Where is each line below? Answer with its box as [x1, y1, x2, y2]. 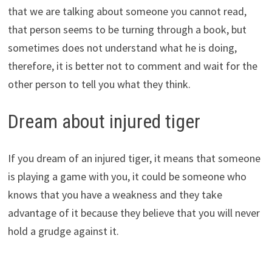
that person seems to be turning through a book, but [7, 22, 246, 37]
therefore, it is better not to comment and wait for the [7, 59, 257, 73]
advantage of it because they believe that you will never [7, 205, 260, 220]
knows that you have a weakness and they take [7, 187, 222, 202]
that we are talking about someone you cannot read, [7, 4, 246, 19]
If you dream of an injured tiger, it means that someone [7, 151, 260, 165]
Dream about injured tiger [7, 110, 200, 134]
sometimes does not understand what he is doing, [7, 41, 237, 55]
